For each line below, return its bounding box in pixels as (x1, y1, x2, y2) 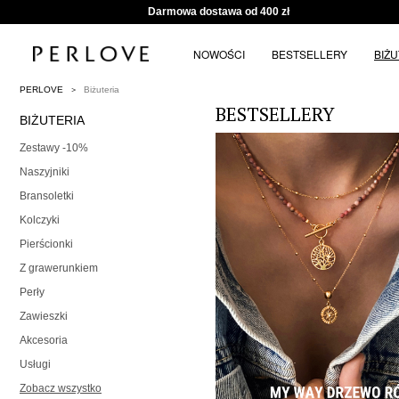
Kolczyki (20, 214, 60, 227)
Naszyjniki (20, 166, 69, 179)
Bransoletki (20, 190, 74, 203)
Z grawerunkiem (20, 262, 98, 275)
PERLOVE (20, 85, 63, 95)
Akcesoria (20, 334, 68, 347)
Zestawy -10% (20, 142, 88, 155)
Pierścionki (20, 238, 73, 251)
